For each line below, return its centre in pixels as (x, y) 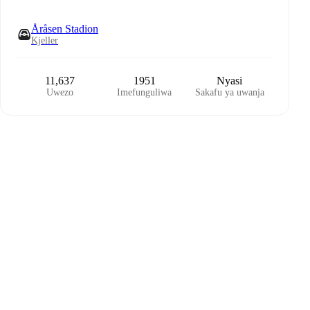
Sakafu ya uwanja (229, 92)
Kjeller (45, 40)
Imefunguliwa (145, 92)
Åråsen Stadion (65, 29)
